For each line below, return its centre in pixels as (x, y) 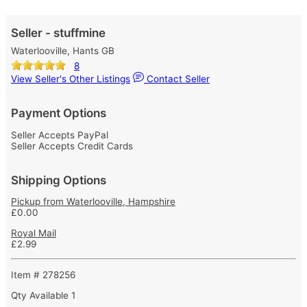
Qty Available (41, 295)
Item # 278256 (43, 274)
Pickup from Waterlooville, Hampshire (93, 202)
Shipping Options (59, 180)
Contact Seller (177, 79)
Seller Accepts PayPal (60, 135)
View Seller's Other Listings (71, 79)
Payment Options (59, 113)
